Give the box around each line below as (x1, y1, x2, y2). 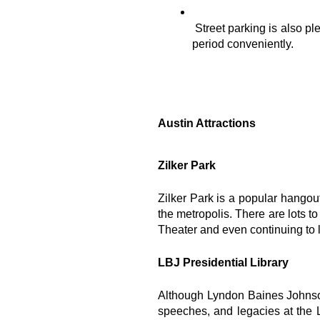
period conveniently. (192, 38, 294, 50)
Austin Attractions (158, 117, 256, 129)
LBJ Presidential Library (158, 256, 289, 269)
